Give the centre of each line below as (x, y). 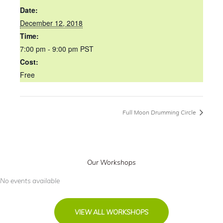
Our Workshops (111, 162)
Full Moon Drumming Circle (160, 112)
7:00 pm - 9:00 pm (50, 49)
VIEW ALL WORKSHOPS (111, 212)
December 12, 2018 (51, 23)
